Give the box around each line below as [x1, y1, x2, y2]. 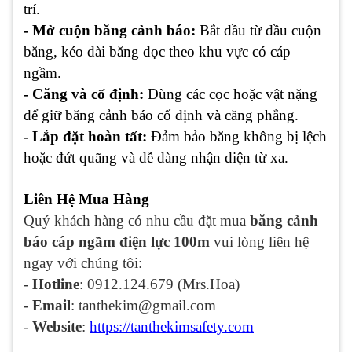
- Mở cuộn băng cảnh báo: [24, 22, 196, 39]
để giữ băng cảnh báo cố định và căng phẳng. [24, 107, 299, 124]
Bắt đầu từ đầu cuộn [196, 22, 321, 39]
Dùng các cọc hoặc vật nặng [144, 86, 317, 103]
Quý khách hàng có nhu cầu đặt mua [24, 212, 250, 229]
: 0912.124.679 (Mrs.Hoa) [79, 276, 240, 293]
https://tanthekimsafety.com [90, 318, 254, 335]
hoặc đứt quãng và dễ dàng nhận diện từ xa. [24, 149, 288, 167]
